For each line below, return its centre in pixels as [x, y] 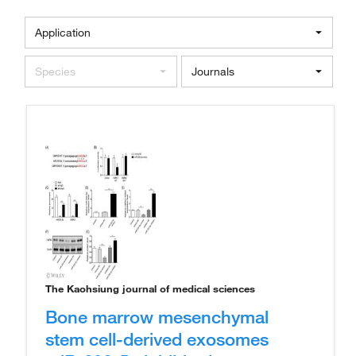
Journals [213, 71]
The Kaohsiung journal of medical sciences [150, 288]
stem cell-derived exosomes [157, 338]
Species [55, 71]
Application [63, 32]
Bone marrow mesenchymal [157, 316]
